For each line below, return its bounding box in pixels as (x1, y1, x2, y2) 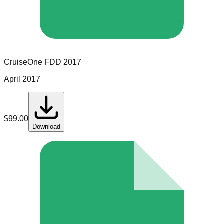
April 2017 (4, 75, 40, 84)
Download (32, 123, 60, 131)
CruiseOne (4, 58, 42, 67)
